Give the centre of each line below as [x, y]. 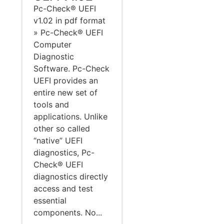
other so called [62, 129]
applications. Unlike [71, 117]
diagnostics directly [71, 177]
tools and [51, 105]
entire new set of [66, 93]
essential [50, 201]
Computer [53, 45]
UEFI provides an [66, 81]
